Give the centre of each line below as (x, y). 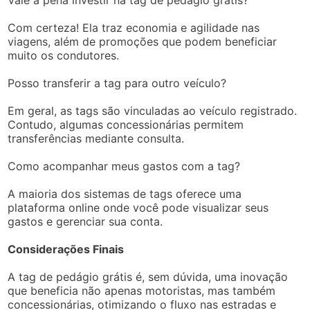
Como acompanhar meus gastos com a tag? (124, 166)
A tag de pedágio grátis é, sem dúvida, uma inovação (148, 277)
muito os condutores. (64, 55)
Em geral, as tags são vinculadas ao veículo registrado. (153, 111)
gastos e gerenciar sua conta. (85, 221)
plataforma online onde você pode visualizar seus (138, 208)
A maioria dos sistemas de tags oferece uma (125, 194)
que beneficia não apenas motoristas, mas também (142, 291)
